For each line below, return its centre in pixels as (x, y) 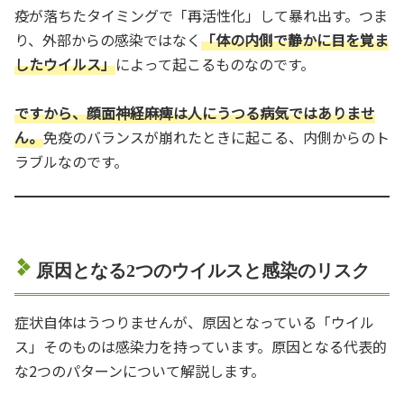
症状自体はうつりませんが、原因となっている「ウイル (194, 321)
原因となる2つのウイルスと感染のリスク (203, 270)
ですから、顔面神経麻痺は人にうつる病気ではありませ (195, 112)
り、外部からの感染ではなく (108, 39)
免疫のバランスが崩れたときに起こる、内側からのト (216, 137)
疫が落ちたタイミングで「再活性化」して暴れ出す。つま (201, 15)
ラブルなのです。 (71, 161)
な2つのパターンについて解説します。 (140, 370)
